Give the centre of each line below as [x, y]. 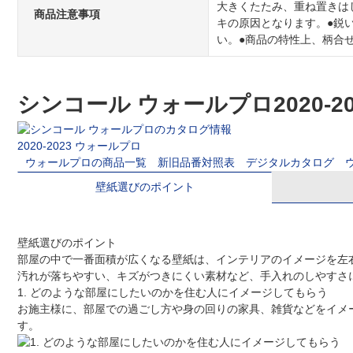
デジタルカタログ [290, 163]
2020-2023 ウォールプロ [79, 146]
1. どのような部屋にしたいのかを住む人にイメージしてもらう [173, 293]
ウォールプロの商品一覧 [86, 163]
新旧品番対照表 [196, 163]
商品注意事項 [67, 15]
